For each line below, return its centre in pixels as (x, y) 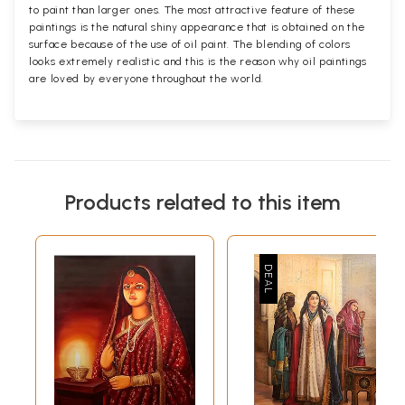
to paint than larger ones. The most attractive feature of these (192, 10)
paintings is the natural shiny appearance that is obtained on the (197, 28)
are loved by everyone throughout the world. (146, 79)
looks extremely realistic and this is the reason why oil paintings (198, 62)
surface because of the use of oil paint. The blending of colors (190, 45)
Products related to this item (202, 202)
